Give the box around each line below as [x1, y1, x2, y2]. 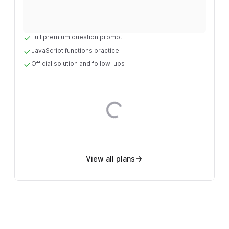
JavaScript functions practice [31, 47, 119, 55]
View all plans [86, 154, 135, 164]
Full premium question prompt [31, 33, 122, 41]
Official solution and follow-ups [31, 60, 125, 68]
